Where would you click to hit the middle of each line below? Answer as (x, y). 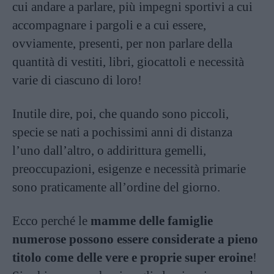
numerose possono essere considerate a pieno (135, 239)
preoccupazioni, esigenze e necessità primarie (129, 168)
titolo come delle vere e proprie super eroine (132, 257)
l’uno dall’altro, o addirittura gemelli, (109, 150)
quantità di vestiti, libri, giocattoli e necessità (128, 61)
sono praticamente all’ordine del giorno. (116, 187)
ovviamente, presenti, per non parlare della (122, 43)
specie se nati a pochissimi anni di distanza (122, 132)
